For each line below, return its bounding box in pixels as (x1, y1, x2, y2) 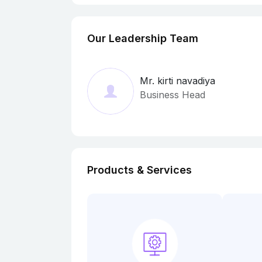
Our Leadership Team (87, 32, 198, 44)
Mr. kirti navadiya (140, 75, 215, 87)
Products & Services (87, 164, 192, 176)
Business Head (140, 89, 205, 101)
